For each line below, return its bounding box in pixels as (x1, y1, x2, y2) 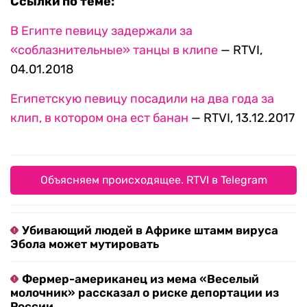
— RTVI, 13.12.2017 (188, 110, 295, 126)
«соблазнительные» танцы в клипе (10, 42, 218, 58)
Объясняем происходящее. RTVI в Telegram (40, 173, 267, 187)
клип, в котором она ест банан (10, 110, 188, 126)
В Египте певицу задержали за (10, 23, 193, 39)
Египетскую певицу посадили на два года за (10, 91, 274, 107)
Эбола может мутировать (10, 237, 159, 251)
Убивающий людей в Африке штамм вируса (22, 223, 278, 238)
